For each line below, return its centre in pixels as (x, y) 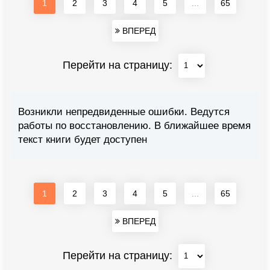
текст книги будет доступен (83, 139)
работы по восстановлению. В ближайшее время (134, 125)
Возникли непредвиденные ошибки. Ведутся (124, 111)
